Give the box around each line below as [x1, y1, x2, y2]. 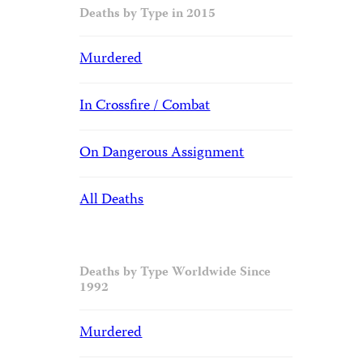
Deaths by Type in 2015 [79, 4, 216, 26]
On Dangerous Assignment [79, 141, 245, 166]
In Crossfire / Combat [79, 94, 211, 119]
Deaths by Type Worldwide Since [79, 263, 271, 284]
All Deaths [79, 188, 144, 213]
